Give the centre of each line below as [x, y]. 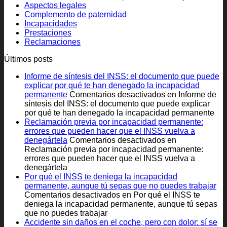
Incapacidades [51, 23]
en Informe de [191, 94]
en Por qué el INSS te [160, 195]
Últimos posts [28, 59]
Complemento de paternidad [75, 14]
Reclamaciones [52, 42]
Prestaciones [48, 32]
